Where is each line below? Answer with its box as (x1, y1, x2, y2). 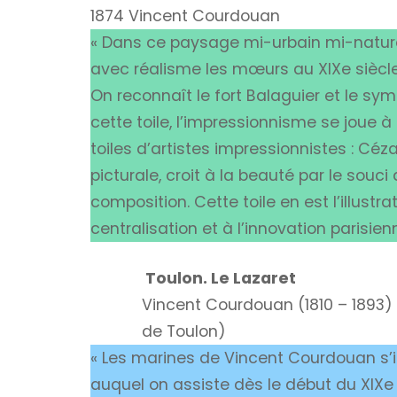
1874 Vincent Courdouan (90, 4, 280, 27)
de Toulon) (141, 321, 226, 343)
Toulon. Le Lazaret (144, 268, 296, 290)
